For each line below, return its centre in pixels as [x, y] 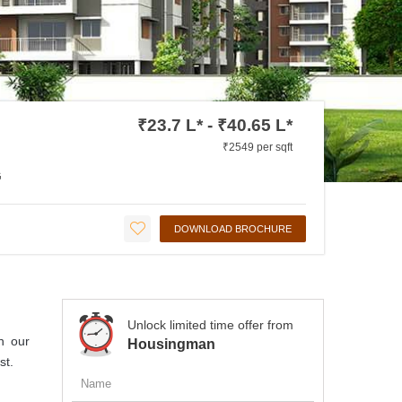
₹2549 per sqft [258, 147]
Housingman [171, 344]
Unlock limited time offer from [210, 324]
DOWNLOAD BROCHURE [233, 228]
